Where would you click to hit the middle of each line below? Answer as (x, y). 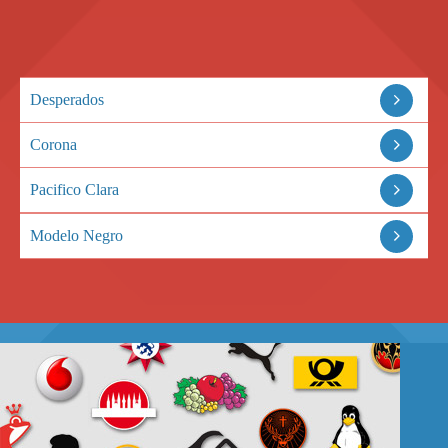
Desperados (67, 99)
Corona (53, 144)
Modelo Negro (76, 235)
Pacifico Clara (74, 189)
